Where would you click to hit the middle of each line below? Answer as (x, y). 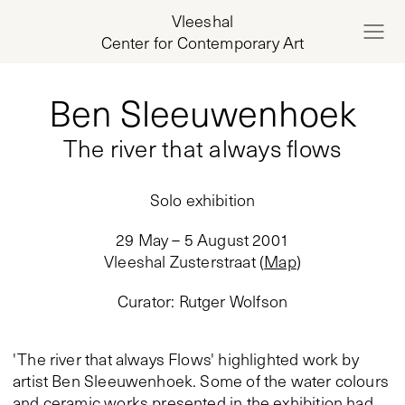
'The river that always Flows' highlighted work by (186, 359)
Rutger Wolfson (233, 301)
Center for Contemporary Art (202, 42)
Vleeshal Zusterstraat (180, 261)
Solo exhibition (202, 200)
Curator (144, 301)
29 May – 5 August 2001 (202, 240)
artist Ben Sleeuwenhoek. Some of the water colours (201, 381)
